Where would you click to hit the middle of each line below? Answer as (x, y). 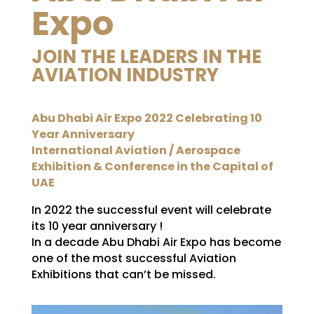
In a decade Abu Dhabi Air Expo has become (156, 242)
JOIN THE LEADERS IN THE (146, 57)
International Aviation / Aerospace (136, 150)
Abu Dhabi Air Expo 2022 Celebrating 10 (146, 118)
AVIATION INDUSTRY (125, 75)
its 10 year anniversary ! (97, 226)
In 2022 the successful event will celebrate (151, 210)
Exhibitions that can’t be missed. (123, 274)
